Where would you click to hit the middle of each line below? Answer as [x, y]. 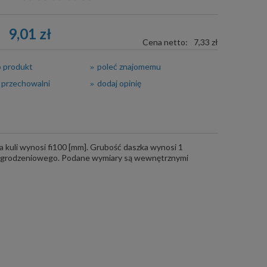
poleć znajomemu [129, 66]
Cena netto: [165, 42]
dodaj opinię [119, 83]
